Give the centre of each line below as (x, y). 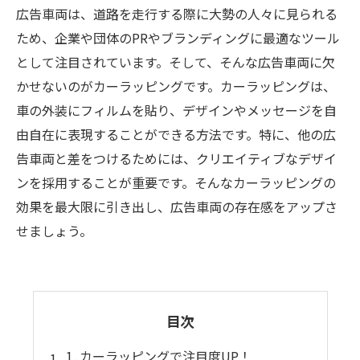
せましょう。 (54, 231)
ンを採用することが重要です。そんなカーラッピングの (176, 182)
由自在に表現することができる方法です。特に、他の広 (176, 134)
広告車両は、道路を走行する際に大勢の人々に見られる (177, 14)
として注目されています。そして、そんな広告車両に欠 (176, 62)
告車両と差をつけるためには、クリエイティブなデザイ (176, 158)
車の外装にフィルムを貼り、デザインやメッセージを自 (176, 110)
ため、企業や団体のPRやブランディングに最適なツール (178, 38)
